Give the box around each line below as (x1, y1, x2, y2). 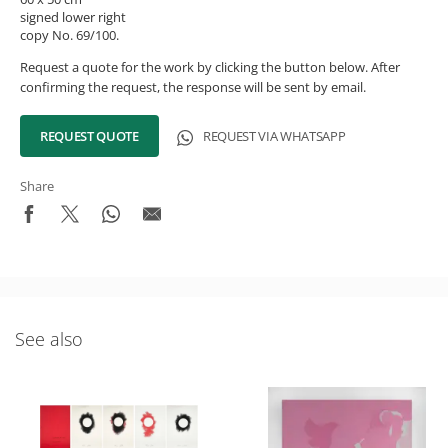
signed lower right (20, 8, 126, 27)
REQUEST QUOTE (40, 127, 139, 146)
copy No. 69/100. (20, 26, 119, 45)
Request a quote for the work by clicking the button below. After (20, 58, 400, 77)
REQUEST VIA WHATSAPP (202, 127, 346, 146)
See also (15, 327, 83, 352)
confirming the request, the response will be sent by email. (20, 78, 366, 97)
